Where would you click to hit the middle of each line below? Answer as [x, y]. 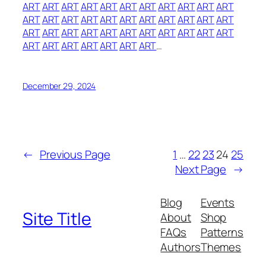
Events [218, 202]
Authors [180, 247]
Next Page [201, 169]
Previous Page [75, 154]
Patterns [222, 232]
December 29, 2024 [59, 85]
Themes [221, 247]
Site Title [57, 218]
